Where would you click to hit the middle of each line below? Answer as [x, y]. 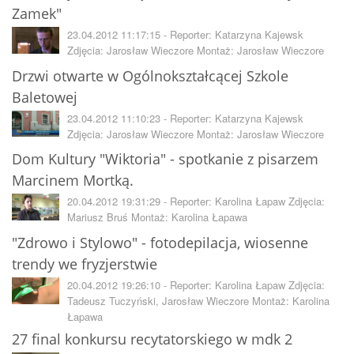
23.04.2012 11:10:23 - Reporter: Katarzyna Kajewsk [185, 118]
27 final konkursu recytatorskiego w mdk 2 [152, 339]
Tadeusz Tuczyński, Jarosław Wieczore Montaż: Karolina [198, 301]
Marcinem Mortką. [73, 181]
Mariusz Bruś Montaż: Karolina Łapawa [157, 217]
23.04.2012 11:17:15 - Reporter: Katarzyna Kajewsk [185, 34]
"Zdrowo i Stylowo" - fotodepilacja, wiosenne [160, 243]
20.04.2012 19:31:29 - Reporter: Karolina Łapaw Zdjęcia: [196, 201]
